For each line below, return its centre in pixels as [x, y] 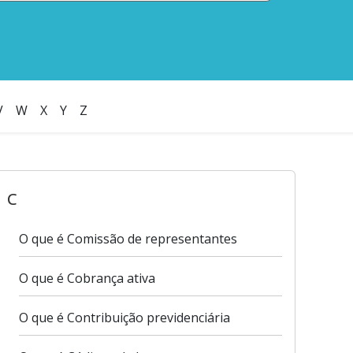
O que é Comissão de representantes [128, 239]
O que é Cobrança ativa [87, 278]
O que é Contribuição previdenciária [124, 318]
